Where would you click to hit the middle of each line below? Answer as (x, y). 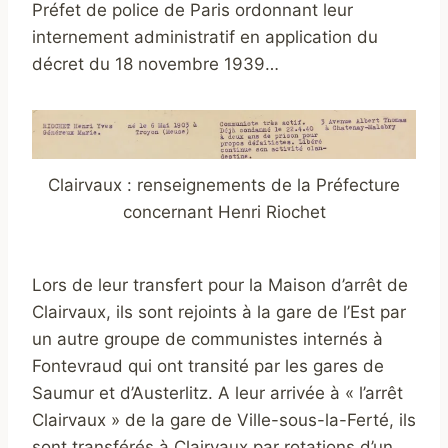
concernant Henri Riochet (224, 212)
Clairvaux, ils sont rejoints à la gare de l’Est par (219, 312)
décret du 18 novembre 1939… (155, 64)
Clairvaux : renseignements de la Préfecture (224, 185)
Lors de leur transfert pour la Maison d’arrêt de (220, 285)
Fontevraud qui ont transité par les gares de (208, 366)
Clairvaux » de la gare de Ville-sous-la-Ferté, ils (224, 420)
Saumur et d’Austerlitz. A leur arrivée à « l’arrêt (217, 393)
